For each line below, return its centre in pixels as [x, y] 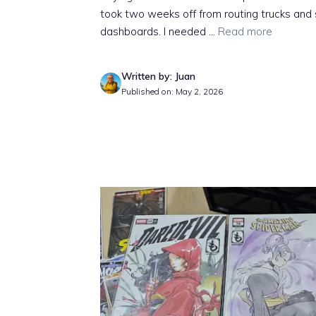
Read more [245, 31]
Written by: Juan [158, 76]
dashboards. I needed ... [159, 31]
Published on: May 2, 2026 [172, 91]
